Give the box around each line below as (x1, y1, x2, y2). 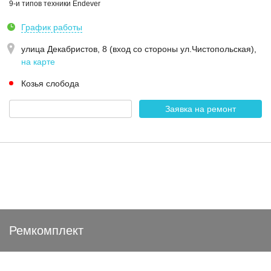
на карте (21, 57, 55, 67)
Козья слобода (21, 79, 79, 88)
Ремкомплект (9, 224, 83, 237)
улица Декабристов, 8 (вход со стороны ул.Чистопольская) (21, 44, 254, 54)
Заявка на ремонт (165, 104, 236, 114)
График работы (21, 22, 82, 32)
